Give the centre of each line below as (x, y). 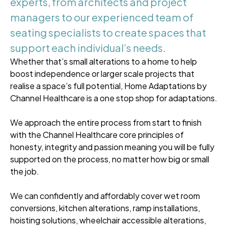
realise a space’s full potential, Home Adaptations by (108, 86)
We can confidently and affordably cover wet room (105, 196)
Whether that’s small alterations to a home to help (104, 62)
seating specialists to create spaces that (108, 33)
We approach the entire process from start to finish (106, 123)
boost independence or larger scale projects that (102, 74)
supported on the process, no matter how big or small (110, 159)
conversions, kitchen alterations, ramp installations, (105, 208)
